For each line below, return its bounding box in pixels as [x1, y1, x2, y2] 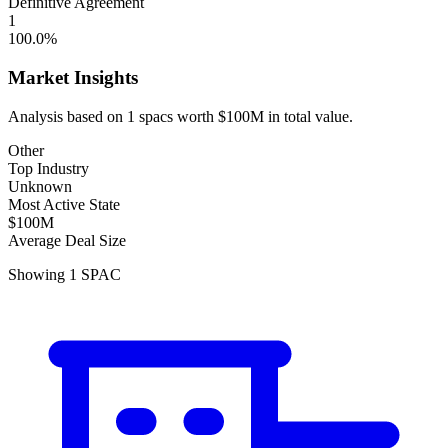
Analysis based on [8, 107, 127, 125]
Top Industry [8, 159, 89, 177]
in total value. [264, 107, 353, 125]
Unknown [8, 177, 72, 195]
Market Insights [8, 66, 138, 88]
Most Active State [8, 195, 120, 213]
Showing [8, 265, 69, 283]
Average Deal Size [8, 231, 126, 249]
